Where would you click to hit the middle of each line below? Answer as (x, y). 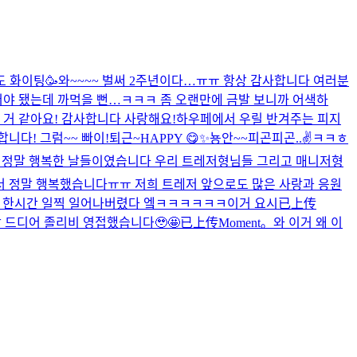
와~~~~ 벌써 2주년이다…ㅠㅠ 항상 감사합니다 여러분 (204, 80)
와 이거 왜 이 (308, 222)
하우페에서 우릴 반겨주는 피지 (259, 119)
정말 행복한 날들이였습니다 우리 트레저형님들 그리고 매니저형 (173, 161)
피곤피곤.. (275, 138)
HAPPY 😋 (170, 138)
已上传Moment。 (227, 222)
